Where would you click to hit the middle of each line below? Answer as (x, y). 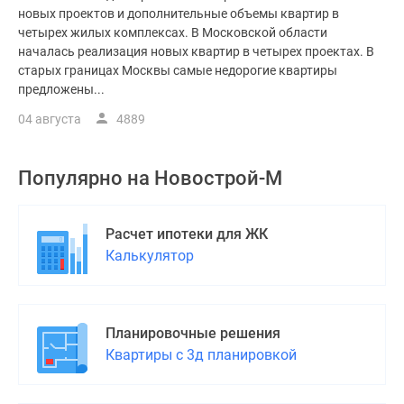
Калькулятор (150, 256)
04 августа (50, 119)
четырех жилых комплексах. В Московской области (173, 32)
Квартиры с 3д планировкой (201, 355)
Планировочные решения (193, 333)
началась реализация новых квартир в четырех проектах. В (196, 51)
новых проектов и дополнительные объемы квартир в (179, 14)
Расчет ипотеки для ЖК (187, 234)
